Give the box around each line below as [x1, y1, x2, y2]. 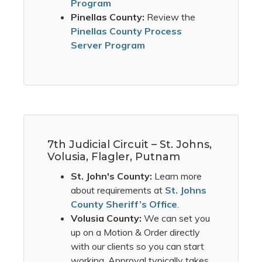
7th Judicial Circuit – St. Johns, [47, 138, 212, 151]
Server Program [71, 39, 145, 51]
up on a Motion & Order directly [71, 226, 200, 239]
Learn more [152, 170, 202, 182]
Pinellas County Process [71, 25, 182, 37]
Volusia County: [71, 212, 144, 225]
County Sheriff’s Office [71, 198, 177, 211]
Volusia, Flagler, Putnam [47, 150, 180, 164]
